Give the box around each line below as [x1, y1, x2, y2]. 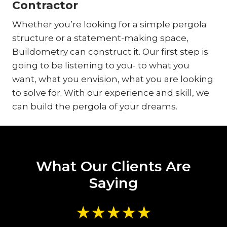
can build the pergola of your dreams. [12, 101, 177, 112]
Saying [89, 174, 138, 192]
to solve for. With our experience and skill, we [12, 88, 209, 98]
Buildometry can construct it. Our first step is [12, 47, 208, 57]
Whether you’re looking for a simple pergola [12, 19, 207, 30]
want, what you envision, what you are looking [12, 74, 213, 85]
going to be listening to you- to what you [12, 60, 190, 71]
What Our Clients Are [36, 158, 191, 175]
